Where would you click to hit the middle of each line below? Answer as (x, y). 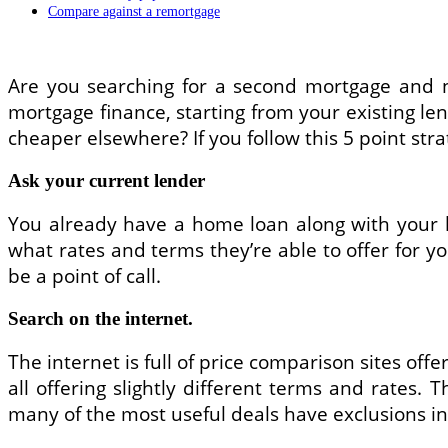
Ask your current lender (106, 180)
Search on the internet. (100, 318)
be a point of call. (84, 275)
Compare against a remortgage (134, 10)
